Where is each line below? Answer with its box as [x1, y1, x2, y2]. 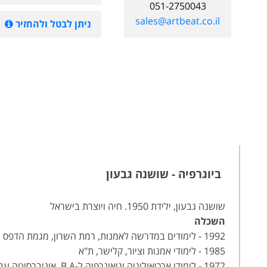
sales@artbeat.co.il [135, 14, 220, 27]
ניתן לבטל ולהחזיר [13, 17, 91, 30]
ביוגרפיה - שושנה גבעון [106, 166, 221, 182]
